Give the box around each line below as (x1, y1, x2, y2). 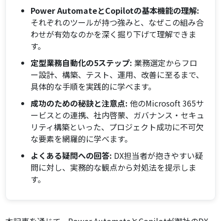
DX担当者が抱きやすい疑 (112, 149, 203, 162)
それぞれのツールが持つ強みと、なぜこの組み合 (31, 16, 204, 29)
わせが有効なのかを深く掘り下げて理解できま (31, 28, 197, 40)
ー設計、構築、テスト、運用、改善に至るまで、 (31, 69, 204, 81)
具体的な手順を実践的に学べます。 (31, 80, 156, 93)
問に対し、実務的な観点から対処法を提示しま (31, 161, 197, 174)
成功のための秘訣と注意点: (31, 97, 128, 110)
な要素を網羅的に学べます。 (31, 133, 133, 145)
